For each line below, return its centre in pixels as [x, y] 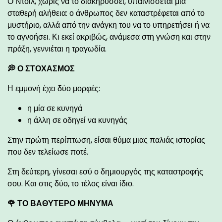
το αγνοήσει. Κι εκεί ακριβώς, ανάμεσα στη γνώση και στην [109, 37]
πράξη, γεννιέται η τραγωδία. [57, 49]
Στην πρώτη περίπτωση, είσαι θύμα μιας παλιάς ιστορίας [106, 140]
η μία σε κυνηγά [55, 108]
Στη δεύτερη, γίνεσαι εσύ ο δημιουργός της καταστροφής [105, 171]
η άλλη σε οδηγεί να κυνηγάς [77, 120]
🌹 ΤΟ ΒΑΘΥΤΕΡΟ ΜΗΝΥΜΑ [60, 203]
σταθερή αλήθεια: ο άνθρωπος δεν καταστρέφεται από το [106, 13]
